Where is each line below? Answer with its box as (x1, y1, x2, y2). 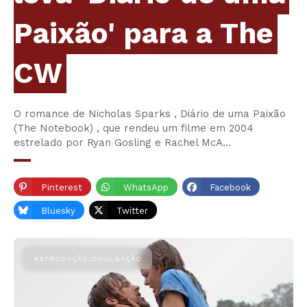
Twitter (116, 206, 148, 217)
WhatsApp (123, 182, 169, 193)
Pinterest (41, 182, 82, 193)
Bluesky (41, 206, 75, 217)
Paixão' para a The (14, 16, 273, 51)
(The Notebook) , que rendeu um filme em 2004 (14, 122, 254, 135)
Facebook (210, 182, 251, 193)
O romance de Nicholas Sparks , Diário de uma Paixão (14, 108, 286, 121)
